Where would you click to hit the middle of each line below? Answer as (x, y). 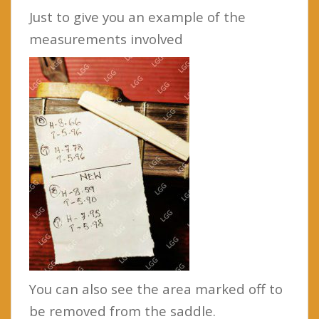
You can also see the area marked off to (156, 289)
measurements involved (106, 39)
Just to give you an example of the (137, 17)
